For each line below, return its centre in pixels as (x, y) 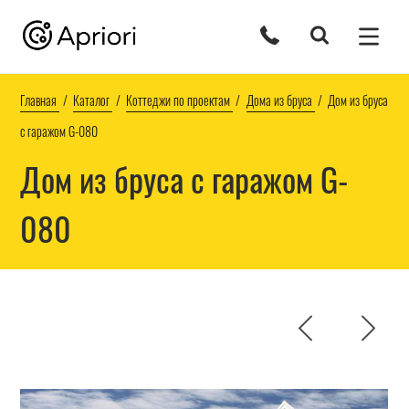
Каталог (92, 100)
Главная (39, 100)
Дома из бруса (279, 100)
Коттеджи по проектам (178, 100)
